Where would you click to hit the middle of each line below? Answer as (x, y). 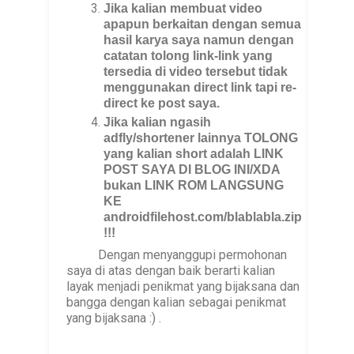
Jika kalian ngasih (158, 122)
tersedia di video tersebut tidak (196, 72)
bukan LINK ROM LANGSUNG (194, 186)
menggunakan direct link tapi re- (200, 88)
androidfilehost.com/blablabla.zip (203, 217)
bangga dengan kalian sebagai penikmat (176, 303)
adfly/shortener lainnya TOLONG (201, 138)
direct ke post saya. (162, 104)
